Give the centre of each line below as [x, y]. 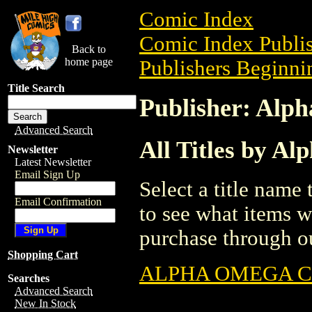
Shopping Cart [43, 255]
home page [89, 62]
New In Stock [45, 303]
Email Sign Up [47, 174]
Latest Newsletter [53, 162]
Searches [29, 278]
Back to [89, 49]
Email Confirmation [58, 202]
